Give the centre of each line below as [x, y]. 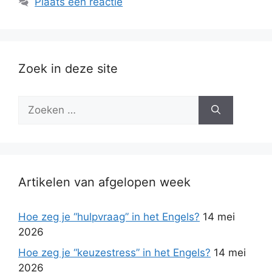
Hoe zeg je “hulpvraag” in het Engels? [109, 217]
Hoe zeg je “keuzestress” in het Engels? [114, 252]
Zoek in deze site [68, 69]
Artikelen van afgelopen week [104, 182]
